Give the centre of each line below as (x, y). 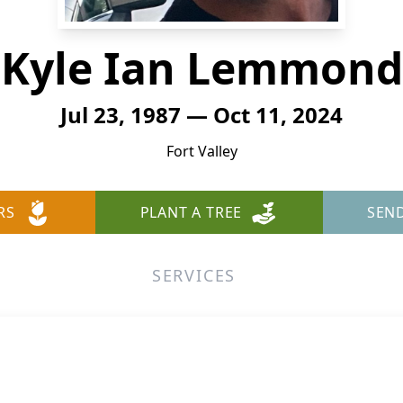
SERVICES (194, 275)
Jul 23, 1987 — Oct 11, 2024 (201, 115)
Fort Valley (201, 151)
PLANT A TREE (191, 212)
